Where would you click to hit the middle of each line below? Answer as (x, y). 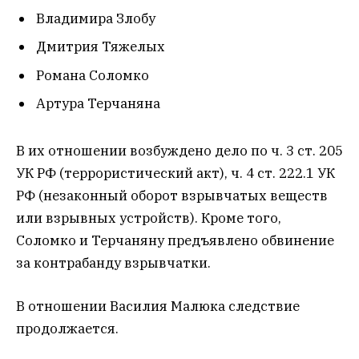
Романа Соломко (93, 75)
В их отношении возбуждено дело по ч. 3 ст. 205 (179, 150)
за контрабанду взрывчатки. (113, 262)
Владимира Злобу (96, 18)
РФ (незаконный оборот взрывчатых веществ (172, 195)
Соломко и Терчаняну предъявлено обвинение (175, 240)
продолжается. (67, 328)
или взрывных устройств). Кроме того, (149, 218)
